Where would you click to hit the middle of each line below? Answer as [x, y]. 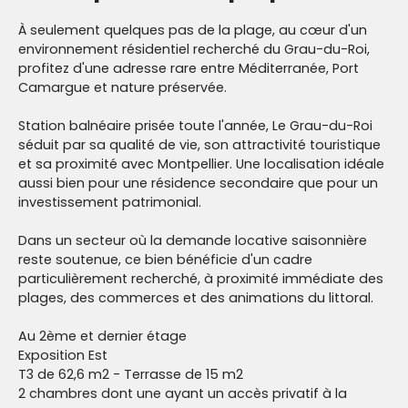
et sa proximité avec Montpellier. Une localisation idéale [201, 164]
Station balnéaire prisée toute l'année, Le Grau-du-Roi [195, 126]
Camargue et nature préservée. [122, 88]
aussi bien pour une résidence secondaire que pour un [198, 184]
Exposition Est [63, 356]
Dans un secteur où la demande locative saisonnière [193, 241]
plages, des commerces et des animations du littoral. [196, 298]
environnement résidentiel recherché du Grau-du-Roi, [194, 50]
